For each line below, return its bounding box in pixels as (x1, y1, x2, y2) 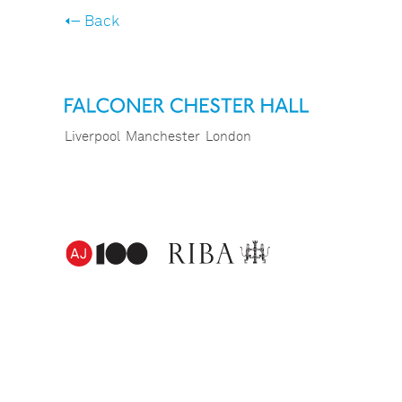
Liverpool (65, 130, 120, 144)
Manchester (126, 130, 200, 144)
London (205, 130, 251, 144)
